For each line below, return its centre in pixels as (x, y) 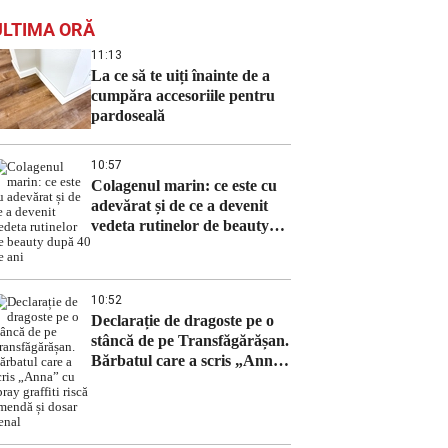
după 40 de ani (141, 245)
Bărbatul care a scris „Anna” (190, 360)
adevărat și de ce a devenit (179, 205)
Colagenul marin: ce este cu (184, 185)
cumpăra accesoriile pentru (183, 95)
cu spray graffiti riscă (163, 380)
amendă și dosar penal (166, 400)
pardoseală (128, 115)
